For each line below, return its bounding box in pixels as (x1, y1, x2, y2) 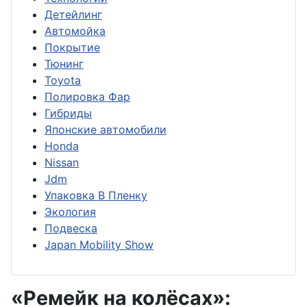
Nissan (45, 156, 79, 169)
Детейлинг (45, 8, 102, 21)
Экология (45, 205, 96, 219)
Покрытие (45, 40, 100, 54)
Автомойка (45, 24, 106, 38)
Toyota (45, 73, 81, 87)
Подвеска (45, 221, 97, 235)
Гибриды (45, 106, 92, 120)
